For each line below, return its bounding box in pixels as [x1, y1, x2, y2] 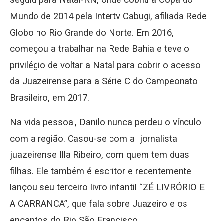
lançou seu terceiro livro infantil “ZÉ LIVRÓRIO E [10, 182, 205, 193]
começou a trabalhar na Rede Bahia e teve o [10, 43, 189, 55]
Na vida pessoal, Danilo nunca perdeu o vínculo [10, 117, 201, 128]
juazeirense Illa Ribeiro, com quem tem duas [10, 149, 189, 161]
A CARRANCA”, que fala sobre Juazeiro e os [10, 198, 187, 210]
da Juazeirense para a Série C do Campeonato [10, 76, 198, 87]
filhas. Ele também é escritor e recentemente [10, 166, 191, 177]
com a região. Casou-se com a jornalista [10, 133, 177, 145]
